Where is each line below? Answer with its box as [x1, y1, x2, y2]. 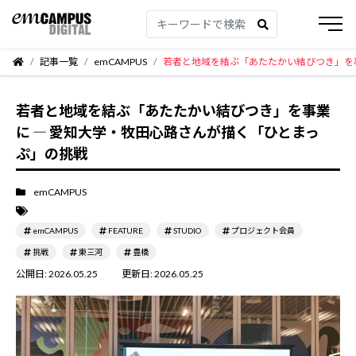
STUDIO [173, 226, 201, 235]
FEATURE [108, 226, 143, 235]
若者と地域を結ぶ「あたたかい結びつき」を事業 [16, 102, 331, 119]
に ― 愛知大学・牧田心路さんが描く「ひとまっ [16, 123, 319, 141]
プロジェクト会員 [231, 226, 295, 235]
